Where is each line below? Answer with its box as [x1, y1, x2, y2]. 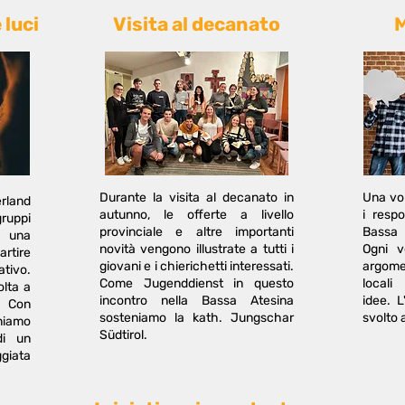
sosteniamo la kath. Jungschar [99, 310, 294, 325]
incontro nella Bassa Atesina [99, 293, 294, 308]
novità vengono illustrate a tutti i [99, 241, 294, 257]
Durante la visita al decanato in [99, 190, 294, 205]
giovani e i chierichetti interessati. [99, 259, 294, 274]
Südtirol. [99, 327, 147, 343]
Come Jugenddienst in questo [99, 276, 294, 291]
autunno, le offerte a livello [99, 207, 294, 222]
